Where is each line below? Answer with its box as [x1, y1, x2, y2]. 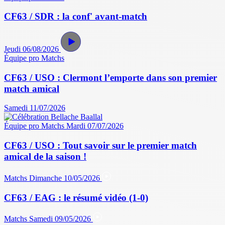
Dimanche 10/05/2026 [29, 173, 102, 182]
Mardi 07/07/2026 [66, 122, 124, 131]
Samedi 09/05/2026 [29, 214, 93, 223]
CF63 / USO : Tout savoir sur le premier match [4, 140, 197, 151]
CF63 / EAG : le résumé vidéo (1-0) [4, 192, 148, 203]
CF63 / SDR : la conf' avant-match [4, 11, 147, 22]
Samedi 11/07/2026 [4, 103, 65, 113]
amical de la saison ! [4, 151, 86, 162]
